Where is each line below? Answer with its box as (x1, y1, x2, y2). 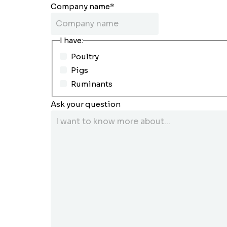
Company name (51, 1, 110, 11)
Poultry (71, 51, 99, 61)
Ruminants (71, 79, 112, 89)
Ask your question (51, 99, 121, 109)
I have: (59, 35, 83, 45)
